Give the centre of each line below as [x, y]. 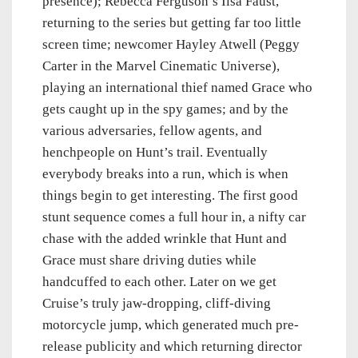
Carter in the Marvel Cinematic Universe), [161, 66]
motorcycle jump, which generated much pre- [171, 325]
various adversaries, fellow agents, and [152, 131]
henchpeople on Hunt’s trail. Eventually [155, 153]
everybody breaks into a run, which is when [165, 174]
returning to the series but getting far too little [172, 23]
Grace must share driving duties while [149, 261]
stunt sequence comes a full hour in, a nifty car [174, 217]
